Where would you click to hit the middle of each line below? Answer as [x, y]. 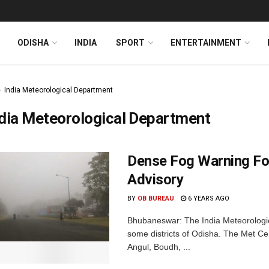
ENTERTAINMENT [206, 43]
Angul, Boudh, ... [159, 247]
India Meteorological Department [59, 90]
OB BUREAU [156, 198]
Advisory [156, 180]
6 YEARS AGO [208, 198]
